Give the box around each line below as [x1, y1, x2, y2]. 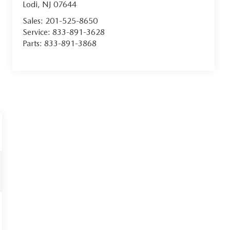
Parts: [23, 39, 45, 49]
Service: [23, 27, 53, 37]
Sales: [23, 16, 46, 26]
